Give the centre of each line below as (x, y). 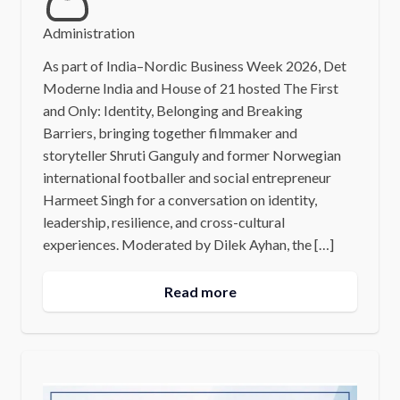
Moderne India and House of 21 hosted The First (190, 87)
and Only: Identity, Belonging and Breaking (172, 110)
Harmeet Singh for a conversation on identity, (179, 199)
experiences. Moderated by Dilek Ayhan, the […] (188, 244)
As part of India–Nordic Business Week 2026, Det (194, 65)
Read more (200, 291)
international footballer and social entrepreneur (187, 177)
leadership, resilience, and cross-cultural (163, 221)
